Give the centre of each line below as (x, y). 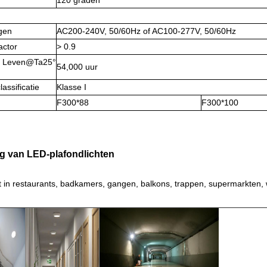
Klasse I (72, 87)
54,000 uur (77, 67)
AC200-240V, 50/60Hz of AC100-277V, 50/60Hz (146, 31)
